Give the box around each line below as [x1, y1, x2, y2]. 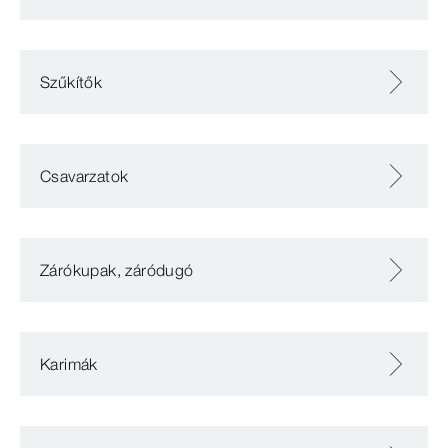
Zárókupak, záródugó [40, 260, 194, 280]
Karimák [40, 354, 98, 374]
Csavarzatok [40, 166, 129, 186]
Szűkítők [40, 72, 103, 92]
